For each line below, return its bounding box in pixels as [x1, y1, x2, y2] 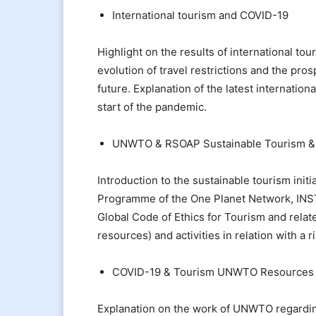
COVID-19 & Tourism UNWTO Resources [112, 265, 314, 279]
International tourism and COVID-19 [112, 8, 288, 22]
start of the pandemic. [97, 99, 207, 114]
